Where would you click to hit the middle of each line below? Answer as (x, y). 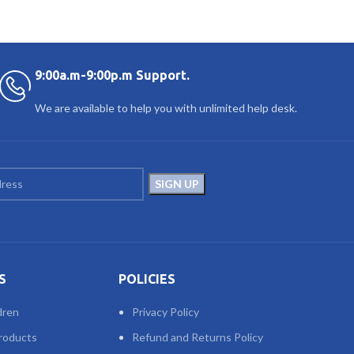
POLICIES (147, 279)
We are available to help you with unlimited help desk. (166, 108)
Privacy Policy (165, 312)
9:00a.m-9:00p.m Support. (113, 75)
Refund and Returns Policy (197, 337)
